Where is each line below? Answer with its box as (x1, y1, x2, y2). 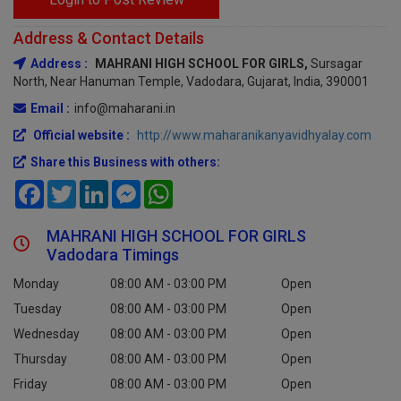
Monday (13, 277, 59, 291)
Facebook (44, 180, 98, 194)
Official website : (33, 128, 130, 142)
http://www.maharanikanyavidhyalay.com (137, 128, 371, 142)
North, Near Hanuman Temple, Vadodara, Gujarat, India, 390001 (13, 74, 369, 89)
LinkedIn (108, 180, 155, 194)
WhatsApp (173, 180, 232, 194)
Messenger (141, 180, 204, 194)
